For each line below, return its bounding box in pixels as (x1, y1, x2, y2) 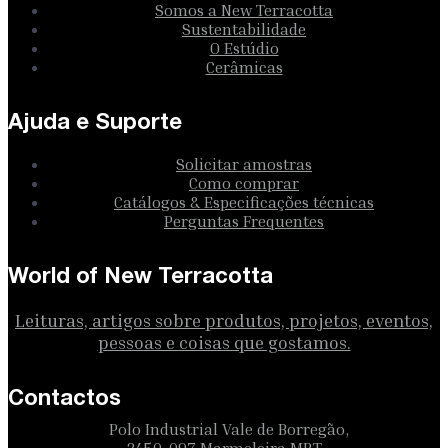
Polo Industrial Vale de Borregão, (109, 419, 349, 440)
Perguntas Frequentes (164, 211, 324, 232)
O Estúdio (209, 38, 279, 59)
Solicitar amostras (176, 154, 312, 175)
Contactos (8, 389, 121, 410)
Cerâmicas (205, 57, 283, 78)
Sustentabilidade (182, 19, 306, 40)
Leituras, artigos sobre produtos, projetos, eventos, (15, 309, 433, 332)
